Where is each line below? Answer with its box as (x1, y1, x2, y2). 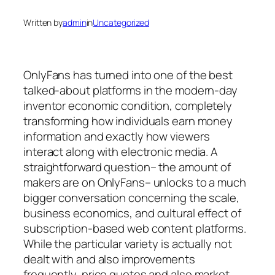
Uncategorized (93, 17, 150, 29)
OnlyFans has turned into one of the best (23, 66, 233, 83)
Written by (23, 17, 63, 29)
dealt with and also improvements (23, 250, 195, 267)
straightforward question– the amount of (23, 158, 231, 175)
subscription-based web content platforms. (23, 220, 246, 236)
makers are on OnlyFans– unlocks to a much (23, 174, 246, 190)
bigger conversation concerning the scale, (23, 189, 239, 206)
